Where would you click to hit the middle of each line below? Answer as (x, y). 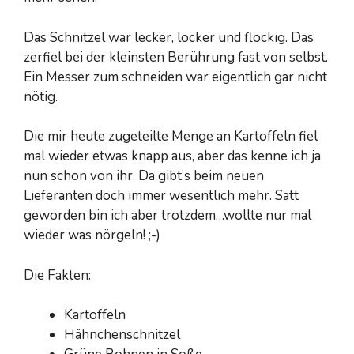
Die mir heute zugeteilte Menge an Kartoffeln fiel (171, 137)
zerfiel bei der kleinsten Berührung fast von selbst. (176, 57)
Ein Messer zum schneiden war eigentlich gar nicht (175, 77)
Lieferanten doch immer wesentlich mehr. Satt (161, 196)
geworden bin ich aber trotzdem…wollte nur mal (168, 216)
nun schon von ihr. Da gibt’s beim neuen (144, 176)
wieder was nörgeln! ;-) (92, 235)
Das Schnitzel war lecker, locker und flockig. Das (169, 37)
